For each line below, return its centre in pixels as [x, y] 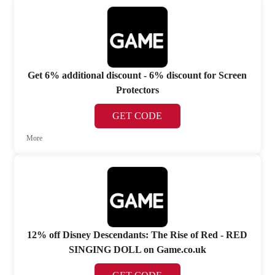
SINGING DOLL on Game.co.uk [137, 250]
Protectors [137, 90]
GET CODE [137, 115]
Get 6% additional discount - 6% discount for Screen [137, 75]
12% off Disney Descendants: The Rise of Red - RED [137, 235]
